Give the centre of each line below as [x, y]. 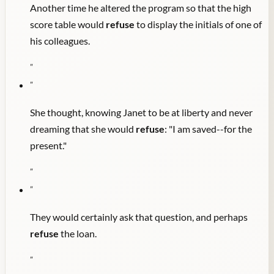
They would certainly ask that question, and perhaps [139, 217]
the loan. [78, 234]
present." [48, 146]
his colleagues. [60, 41]
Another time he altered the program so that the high [141, 8]
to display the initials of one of [198, 24]
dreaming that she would [83, 129]
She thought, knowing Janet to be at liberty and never [141, 113]
